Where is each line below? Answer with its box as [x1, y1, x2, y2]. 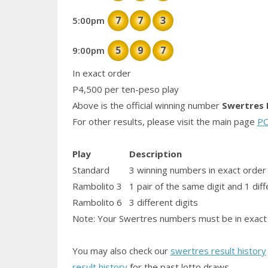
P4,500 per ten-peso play [72, 83, 179, 96]
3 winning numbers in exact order [129, 164, 266, 176]
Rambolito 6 [72, 196, 122, 209]
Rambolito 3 [72, 180, 122, 193]
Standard [72, 164, 109, 176]
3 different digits [129, 196, 198, 209]
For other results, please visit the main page [72, 115, 257, 128]
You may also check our [72, 245, 170, 257]
